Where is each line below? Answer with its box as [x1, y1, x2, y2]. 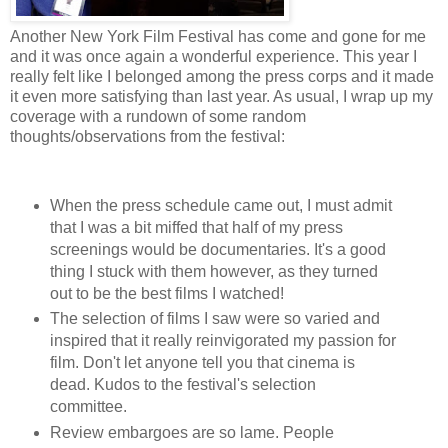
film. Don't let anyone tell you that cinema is [49, 354, 355, 372]
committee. [49, 398, 131, 416]
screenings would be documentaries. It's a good [49, 240, 386, 258]
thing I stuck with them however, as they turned [49, 262, 378, 280]
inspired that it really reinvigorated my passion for [49, 332, 396, 350]
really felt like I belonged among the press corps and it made [10, 67, 434, 85]
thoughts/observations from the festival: [10, 127, 285, 145]
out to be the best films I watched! [49, 284, 284, 302]
